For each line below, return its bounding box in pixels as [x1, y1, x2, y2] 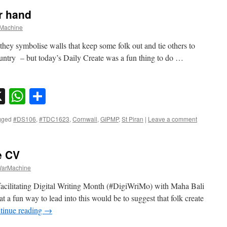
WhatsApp [25, 85, 94, 107]
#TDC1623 [39, 115, 69, 124]
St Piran [122, 115, 143, 124]
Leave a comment [148, 115, 197, 124]
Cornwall [72, 115, 97, 124]
